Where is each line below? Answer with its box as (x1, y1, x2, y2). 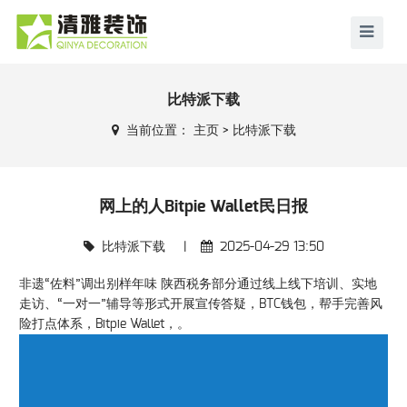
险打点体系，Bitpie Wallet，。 (18, 317, 190, 331)
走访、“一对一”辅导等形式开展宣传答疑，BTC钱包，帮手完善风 (18, 297, 382, 311)
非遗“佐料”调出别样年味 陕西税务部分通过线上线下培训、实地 (18, 277, 377, 291)
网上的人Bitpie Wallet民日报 (99, 198, 308, 215)
